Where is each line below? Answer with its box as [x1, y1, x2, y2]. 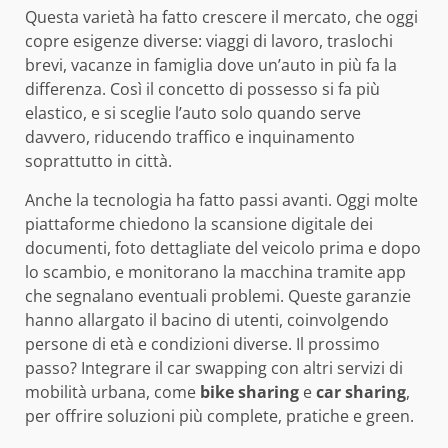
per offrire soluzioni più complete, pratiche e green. [25, 404, 414, 427]
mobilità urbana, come [25, 380, 200, 403]
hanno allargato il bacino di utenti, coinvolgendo [25, 308, 389, 331]
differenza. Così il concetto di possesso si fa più [25, 77, 380, 100]
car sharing [316, 380, 406, 403]
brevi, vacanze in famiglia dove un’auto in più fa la [25, 53, 397, 76]
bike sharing [200, 380, 299, 403]
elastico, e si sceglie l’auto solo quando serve [25, 101, 361, 124]
